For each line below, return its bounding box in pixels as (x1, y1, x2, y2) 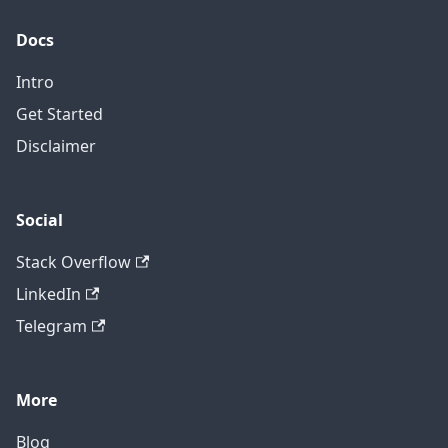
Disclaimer (16, 135, 96, 158)
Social (16, 209, 63, 232)
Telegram (16, 315, 87, 338)
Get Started (16, 103, 103, 126)
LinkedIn (16, 283, 81, 306)
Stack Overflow (16, 251, 131, 274)
